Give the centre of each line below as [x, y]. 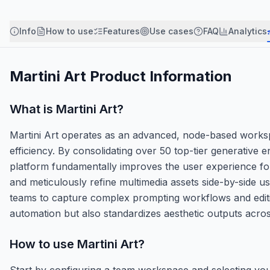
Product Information [159, 76]
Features [121, 31]
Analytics [248, 31]
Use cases [171, 31]
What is [33, 109]
